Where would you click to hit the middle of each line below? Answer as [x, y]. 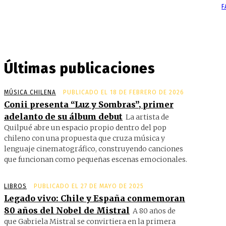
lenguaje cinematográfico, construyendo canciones [94, 149]
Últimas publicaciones [80, 68]
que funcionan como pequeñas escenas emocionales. [96, 159]
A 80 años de [154, 211]
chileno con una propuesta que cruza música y [84, 138]
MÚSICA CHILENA [30, 92]
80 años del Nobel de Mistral [67, 210]
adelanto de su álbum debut [63, 116]
